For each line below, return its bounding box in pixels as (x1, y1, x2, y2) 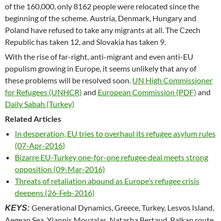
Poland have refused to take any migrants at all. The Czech (5, 25, 200, 35)
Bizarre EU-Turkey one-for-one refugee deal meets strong (15, 152, 208, 162)
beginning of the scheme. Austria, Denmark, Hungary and (5, 13, 196, 23)
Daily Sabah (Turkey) (5, 99, 74, 109)
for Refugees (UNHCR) (5, 87, 82, 97)
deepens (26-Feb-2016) (15, 187, 95, 197)
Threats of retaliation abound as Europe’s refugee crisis (15, 176, 199, 185)
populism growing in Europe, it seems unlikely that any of (5, 63, 196, 73)
